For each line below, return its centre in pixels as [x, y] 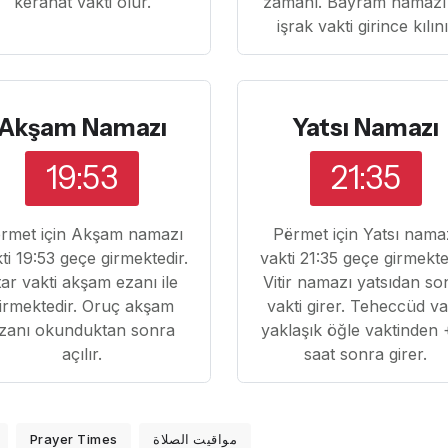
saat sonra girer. [366, 353]
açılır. [82, 353]
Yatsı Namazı [366, 128]
